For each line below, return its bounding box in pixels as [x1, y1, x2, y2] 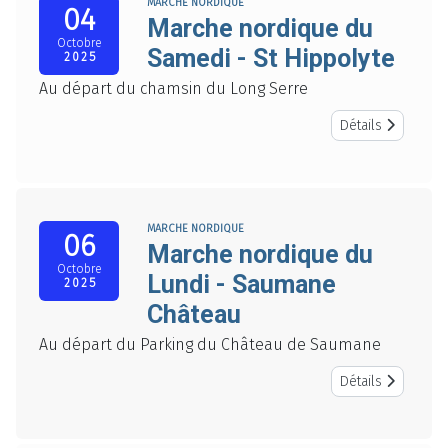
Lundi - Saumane [147, 270, 336, 300]
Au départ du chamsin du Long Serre [39, 79, 308, 99]
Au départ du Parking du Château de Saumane [39, 335, 381, 355]
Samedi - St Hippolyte [147, 44, 395, 74]
